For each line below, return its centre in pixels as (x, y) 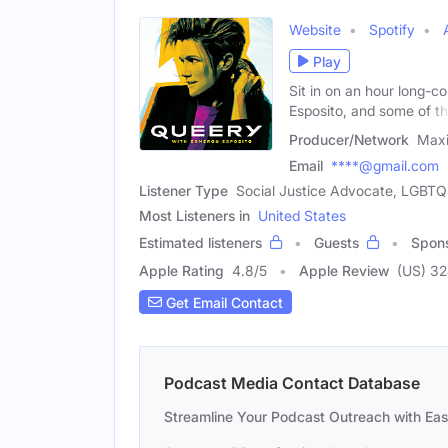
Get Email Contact (222, 302)
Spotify (392, 30)
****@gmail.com (385, 165)
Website (315, 30)
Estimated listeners (200, 242)
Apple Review (344, 270)
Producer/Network (349, 139)
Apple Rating (181, 270)
